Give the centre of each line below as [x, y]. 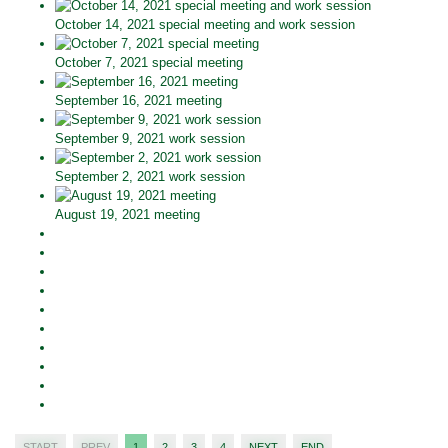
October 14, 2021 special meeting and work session [205, 24]
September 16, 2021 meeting [138, 100]
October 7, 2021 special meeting [149, 62]
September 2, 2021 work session [150, 176]
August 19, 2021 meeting [127, 214]
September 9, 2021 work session [150, 138]
